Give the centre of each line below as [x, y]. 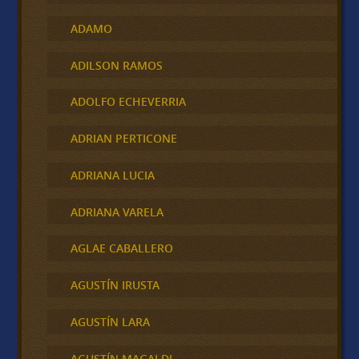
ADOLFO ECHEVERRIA [128, 102]
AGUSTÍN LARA [110, 321]
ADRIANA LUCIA [112, 175]
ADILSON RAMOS [116, 65]
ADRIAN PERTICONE [123, 139]
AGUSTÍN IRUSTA [115, 285]
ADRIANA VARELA [117, 212]
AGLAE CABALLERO [121, 248]
